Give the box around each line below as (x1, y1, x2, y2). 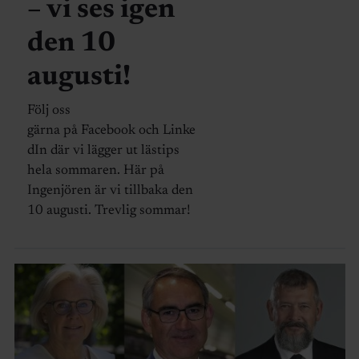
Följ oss (26, 103, 71, 118)
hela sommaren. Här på (26, 163, 164, 178)
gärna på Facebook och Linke (26, 123, 196, 138)
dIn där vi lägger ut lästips (26, 143, 179, 158)
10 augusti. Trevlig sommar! (26, 204, 194, 218)
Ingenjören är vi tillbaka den (26, 184, 193, 198)
